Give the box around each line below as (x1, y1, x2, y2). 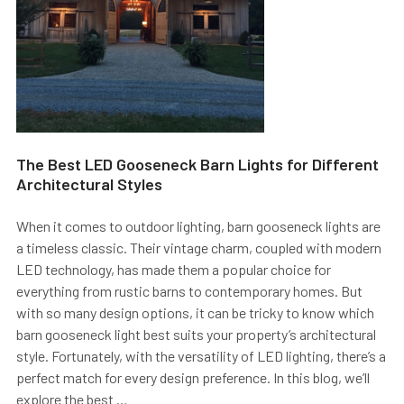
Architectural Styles (16, 173, 162, 194)
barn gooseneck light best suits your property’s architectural (16, 325, 376, 343)
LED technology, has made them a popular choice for (16, 260, 331, 278)
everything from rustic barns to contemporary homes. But (16, 281, 363, 299)
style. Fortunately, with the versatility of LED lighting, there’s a (16, 346, 386, 364)
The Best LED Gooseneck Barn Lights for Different (16, 153, 379, 174)
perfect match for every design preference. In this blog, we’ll (16, 368, 370, 386)
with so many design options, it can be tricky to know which (16, 303, 374, 321)
